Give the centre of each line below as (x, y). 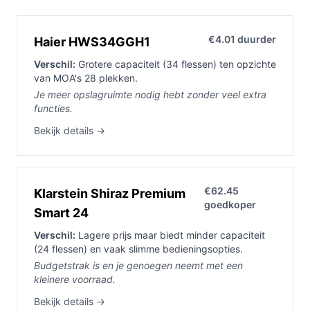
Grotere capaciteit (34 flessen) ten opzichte (176, 64)
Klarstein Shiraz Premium (110, 194)
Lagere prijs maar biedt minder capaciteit (170, 235)
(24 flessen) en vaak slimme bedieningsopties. (138, 249)
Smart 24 (61, 213)
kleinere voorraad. (75, 280)
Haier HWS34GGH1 (92, 42)
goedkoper (230, 205)
